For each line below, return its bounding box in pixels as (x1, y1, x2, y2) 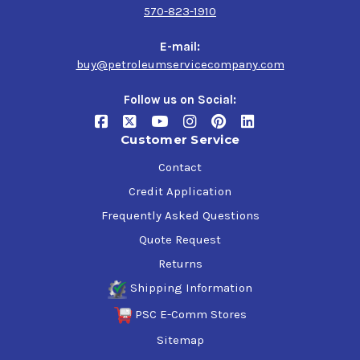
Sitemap (156, 333, 204, 348)
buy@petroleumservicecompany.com (76, 57, 284, 72)
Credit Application (129, 184, 231, 199)
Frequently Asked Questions (100, 208, 260, 223)
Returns (157, 256, 202, 272)
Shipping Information (129, 280, 252, 296)
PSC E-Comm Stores (135, 306, 247, 321)
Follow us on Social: (124, 92, 236, 108)
